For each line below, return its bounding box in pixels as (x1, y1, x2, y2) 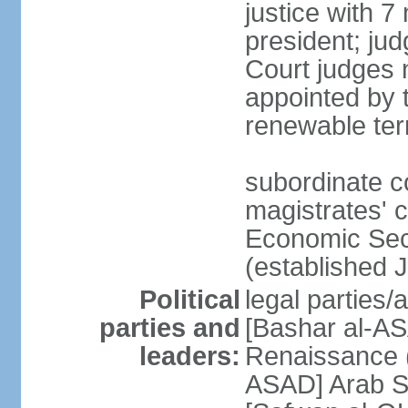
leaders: (138, 342, 240, 371)
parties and (98, 313, 240, 342)
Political (138, 285, 240, 314)
